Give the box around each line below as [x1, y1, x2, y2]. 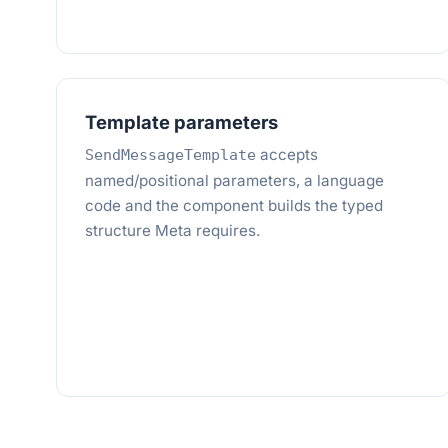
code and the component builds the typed [85, 196, 383, 215]
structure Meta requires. [85, 221, 260, 240]
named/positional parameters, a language [85, 171, 384, 190]
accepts [256, 145, 318, 164]
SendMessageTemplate [85, 146, 256, 164]
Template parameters [85, 111, 278, 133]
